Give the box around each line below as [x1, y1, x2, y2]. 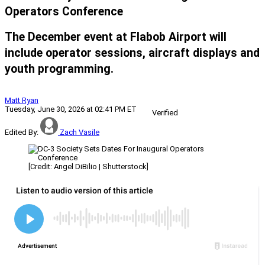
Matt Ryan [5, 95, 38, 105]
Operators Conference [5, 5, 123, 19]
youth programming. [5, 62, 114, 76]
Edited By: [5, 127, 38, 137]
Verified [152, 108, 178, 117]
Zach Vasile [60, 127, 99, 137]
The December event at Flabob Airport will [5, 30, 227, 44]
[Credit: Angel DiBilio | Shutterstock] [28, 161, 148, 171]
